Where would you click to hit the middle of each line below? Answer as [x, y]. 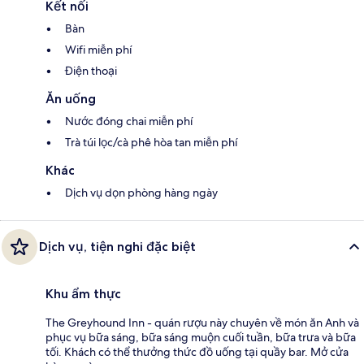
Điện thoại [91, 71]
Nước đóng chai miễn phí [129, 121]
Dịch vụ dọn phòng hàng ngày [141, 193]
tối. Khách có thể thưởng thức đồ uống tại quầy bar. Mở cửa [197, 352]
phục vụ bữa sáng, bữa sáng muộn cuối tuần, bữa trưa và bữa [201, 338]
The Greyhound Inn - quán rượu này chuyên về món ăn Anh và [202, 323]
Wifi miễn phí [98, 50]
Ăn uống [71, 99]
